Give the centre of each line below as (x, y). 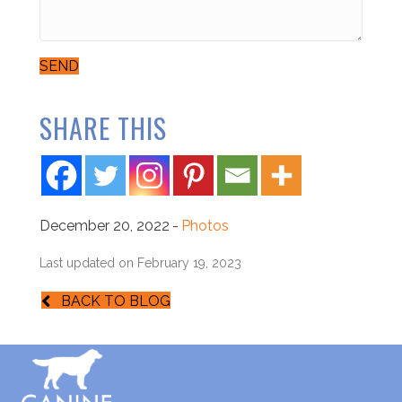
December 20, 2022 (105, 226)
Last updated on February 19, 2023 (140, 263)
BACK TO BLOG (116, 301)
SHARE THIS (103, 128)
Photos (205, 226)
